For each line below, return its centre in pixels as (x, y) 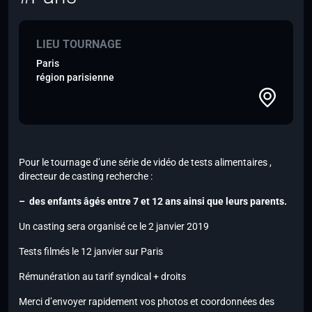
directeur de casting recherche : (87, 177)
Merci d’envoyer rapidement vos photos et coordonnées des (147, 302)
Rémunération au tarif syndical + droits (102, 277)
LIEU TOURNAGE (79, 45)
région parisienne (75, 78)
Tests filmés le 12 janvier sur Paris (91, 252)
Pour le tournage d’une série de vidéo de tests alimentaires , (145, 163)
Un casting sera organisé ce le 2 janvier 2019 (114, 227)
